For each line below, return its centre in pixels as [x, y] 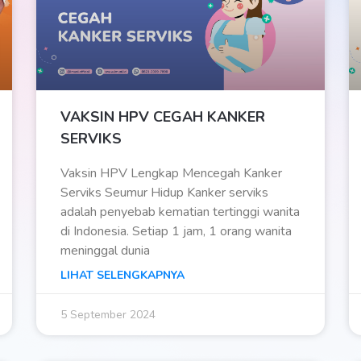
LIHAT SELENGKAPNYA [123, 276]
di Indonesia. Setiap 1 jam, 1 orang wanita [176, 232]
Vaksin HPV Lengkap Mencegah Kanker [172, 174]
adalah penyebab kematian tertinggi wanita [180, 212]
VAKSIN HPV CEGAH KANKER [163, 117]
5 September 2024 [108, 315]
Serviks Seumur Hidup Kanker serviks [165, 193]
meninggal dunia [106, 251]
